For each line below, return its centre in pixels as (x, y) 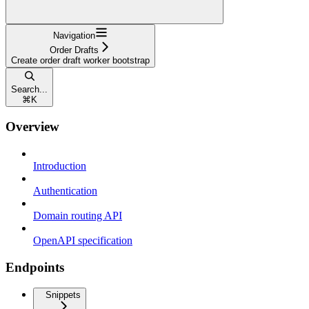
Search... (29, 89)
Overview (32, 127)
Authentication (65, 191)
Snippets (63, 295)
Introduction (60, 166)
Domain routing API (78, 216)
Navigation (74, 35)
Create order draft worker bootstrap (80, 60)
